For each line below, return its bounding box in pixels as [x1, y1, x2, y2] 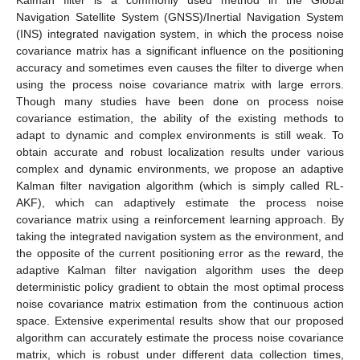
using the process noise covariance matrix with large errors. [16, 77, 344, 91]
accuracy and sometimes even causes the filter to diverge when [16, 60, 344, 74]
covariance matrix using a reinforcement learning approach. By [16, 212, 344, 226]
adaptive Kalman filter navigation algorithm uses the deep [16, 263, 344, 276]
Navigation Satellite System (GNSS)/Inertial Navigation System [16, 10, 344, 23]
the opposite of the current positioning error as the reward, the [16, 246, 344, 260]
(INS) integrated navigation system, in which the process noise [16, 27, 344, 40]
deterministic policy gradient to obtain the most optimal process [16, 280, 344, 293]
